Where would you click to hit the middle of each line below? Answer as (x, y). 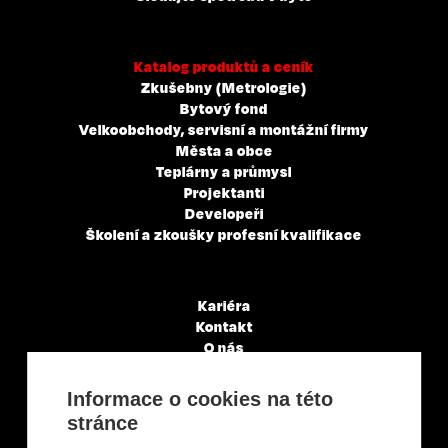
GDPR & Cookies (224, 410)
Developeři (224, 213)
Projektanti (224, 192)
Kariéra (224, 305)
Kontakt (224, 326)
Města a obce (224, 150)
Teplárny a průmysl (224, 171)
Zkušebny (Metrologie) (224, 87)
